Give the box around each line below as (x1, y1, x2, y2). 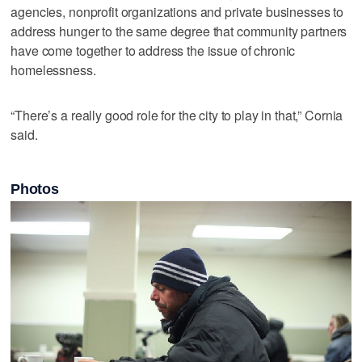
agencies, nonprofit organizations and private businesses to (11, 2, 344, 21)
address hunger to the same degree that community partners (11, 21, 347, 40)
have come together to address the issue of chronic (11, 40, 296, 60)
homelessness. (11, 60, 96, 79)
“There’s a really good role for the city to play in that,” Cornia (11, 105, 343, 124)
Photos (11, 181, 59, 198)
